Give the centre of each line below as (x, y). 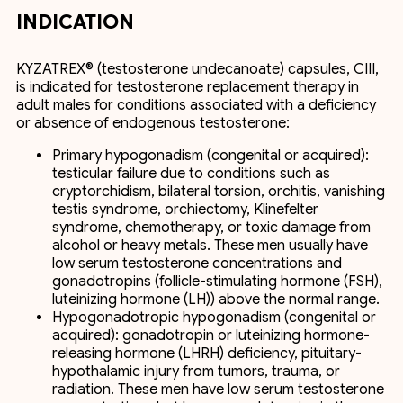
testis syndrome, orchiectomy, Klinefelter (185, 210)
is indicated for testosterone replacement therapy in (188, 87)
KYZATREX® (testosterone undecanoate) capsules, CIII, (197, 69)
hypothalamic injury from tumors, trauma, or (196, 372)
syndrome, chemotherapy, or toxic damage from (211, 228)
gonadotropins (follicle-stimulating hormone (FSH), (217, 282)
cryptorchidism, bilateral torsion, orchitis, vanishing (219, 192)
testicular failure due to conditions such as (191, 174)
